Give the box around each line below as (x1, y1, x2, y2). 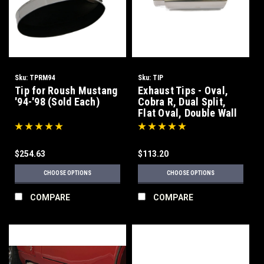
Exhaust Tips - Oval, (138, 84, 228, 97)
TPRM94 (29, 74, 55, 82)
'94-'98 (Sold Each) (15, 95, 100, 108)
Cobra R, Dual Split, (138, 95, 226, 108)
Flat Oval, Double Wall (138, 107, 237, 119)
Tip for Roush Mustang (15, 84, 118, 97)
